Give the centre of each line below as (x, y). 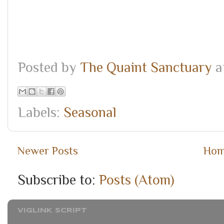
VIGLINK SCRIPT (52, 211)
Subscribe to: (58, 179)
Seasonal (90, 112)
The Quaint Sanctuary (146, 67)
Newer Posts (48, 151)
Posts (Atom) (137, 179)
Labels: (41, 112)
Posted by (49, 67)
